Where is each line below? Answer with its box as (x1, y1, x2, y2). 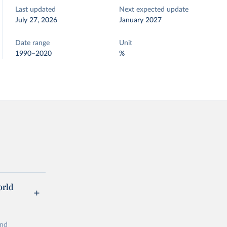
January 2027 (119, 17, 162, 24)
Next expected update (119, 6, 189, 13)
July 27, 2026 (15, 17, 58, 24)
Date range (15, 40, 50, 47)
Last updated (15, 6, 56, 13)
